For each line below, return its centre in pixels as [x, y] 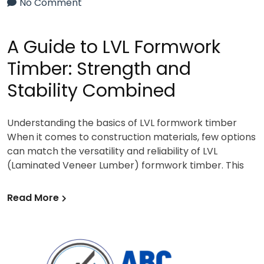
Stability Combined [91, 90]
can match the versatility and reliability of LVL [112, 151]
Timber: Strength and [99, 69]
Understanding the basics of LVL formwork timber [122, 123]
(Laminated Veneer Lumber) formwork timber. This [126, 165]
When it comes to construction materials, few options [131, 137]
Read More [33, 197]
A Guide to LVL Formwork [114, 47]
